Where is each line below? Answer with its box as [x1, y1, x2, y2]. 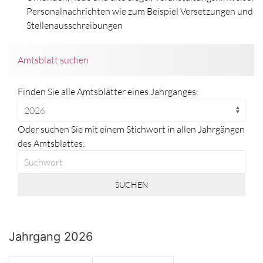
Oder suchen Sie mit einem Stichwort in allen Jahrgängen [18, 123, 245, 136]
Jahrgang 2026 [9, 230, 93, 244]
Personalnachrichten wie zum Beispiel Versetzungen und [26, 5, 253, 18]
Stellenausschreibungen [26, 19, 123, 32]
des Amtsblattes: [18, 137, 85, 150]
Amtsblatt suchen [18, 54, 89, 66]
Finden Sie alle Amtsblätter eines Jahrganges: [18, 86, 198, 98]
